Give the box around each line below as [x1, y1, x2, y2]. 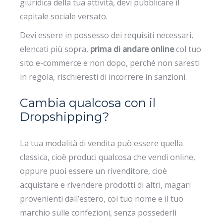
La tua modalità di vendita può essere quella [20, 137, 183, 149]
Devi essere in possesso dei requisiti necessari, [20, 29, 194, 41]
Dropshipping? [20, 109, 110, 124]
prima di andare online [90, 43, 174, 55]
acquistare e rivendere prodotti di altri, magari [20, 179, 191, 190]
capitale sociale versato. [20, 10, 108, 22]
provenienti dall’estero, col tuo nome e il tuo [20, 193, 184, 204]
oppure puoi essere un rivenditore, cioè [20, 165, 167, 176]
